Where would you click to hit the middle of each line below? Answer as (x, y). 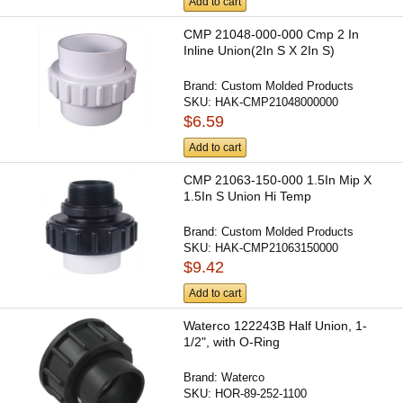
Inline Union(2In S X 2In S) (260, 50)
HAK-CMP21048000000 (277, 102)
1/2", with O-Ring (232, 342)
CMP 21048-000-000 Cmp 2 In (272, 34)
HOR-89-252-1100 (261, 394)
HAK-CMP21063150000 (277, 247)
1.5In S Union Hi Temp (248, 196)
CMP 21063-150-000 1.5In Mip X (278, 179)
